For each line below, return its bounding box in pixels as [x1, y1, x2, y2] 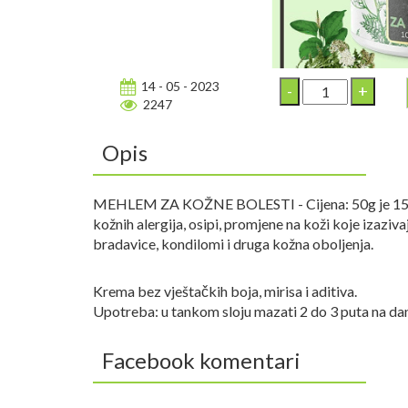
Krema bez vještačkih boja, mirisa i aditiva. [93, 282, 357, 300]
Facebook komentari [102, 347, 301, 373]
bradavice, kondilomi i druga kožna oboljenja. [93, 235, 373, 252]
